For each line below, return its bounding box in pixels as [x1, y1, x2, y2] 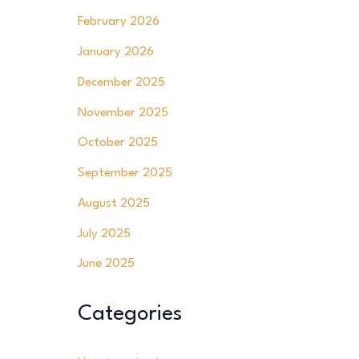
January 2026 [77, 46, 154, 59]
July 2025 [77, 227, 131, 240]
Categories [77, 303, 182, 325]
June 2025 [77, 257, 135, 271]
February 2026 [77, 15, 159, 29]
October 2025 [77, 136, 158, 150]
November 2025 [77, 106, 168, 119]
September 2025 [77, 167, 172, 180]
